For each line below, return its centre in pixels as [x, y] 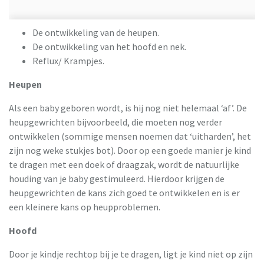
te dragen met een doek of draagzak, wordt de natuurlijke [124, 164]
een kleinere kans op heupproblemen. [85, 207]
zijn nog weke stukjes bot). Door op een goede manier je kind [130, 150]
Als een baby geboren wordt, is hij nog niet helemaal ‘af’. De [128, 108]
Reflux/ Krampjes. [68, 60]
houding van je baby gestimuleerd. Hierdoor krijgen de [117, 178]
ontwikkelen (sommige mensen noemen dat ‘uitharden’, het [130, 136]
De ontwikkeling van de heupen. [96, 32]
